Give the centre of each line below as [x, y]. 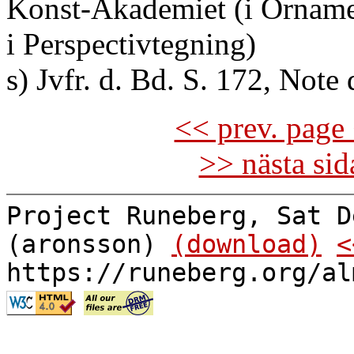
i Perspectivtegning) [131, 44]
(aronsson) [89, 244]
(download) [247, 244]
